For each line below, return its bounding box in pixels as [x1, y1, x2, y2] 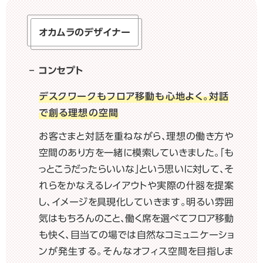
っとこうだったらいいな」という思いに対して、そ [39, 164, 234, 174]
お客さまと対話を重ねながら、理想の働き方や [39, 131, 234, 141]
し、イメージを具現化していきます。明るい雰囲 [39, 197, 234, 207]
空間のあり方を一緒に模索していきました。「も [39, 147, 234, 157]
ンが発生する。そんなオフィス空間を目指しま [39, 246, 234, 256]
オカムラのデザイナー [39, 27, 130, 37]
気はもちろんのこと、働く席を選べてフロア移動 [39, 213, 234, 223]
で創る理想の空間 [39, 107, 119, 117]
